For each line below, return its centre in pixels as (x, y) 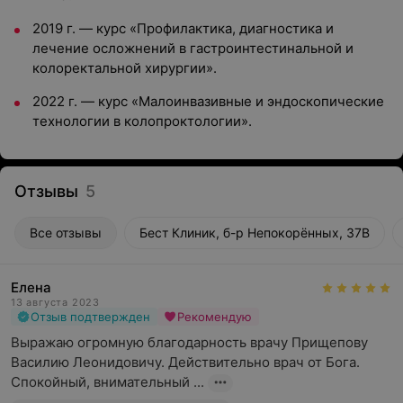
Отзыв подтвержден (90, 317)
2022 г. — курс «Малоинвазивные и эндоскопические (208, 101)
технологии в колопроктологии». (142, 121)
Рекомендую (215, 317)
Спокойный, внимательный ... (107, 382)
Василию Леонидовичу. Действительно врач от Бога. (185, 362)
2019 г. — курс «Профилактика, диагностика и (183, 28)
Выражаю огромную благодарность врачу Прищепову (189, 342)
